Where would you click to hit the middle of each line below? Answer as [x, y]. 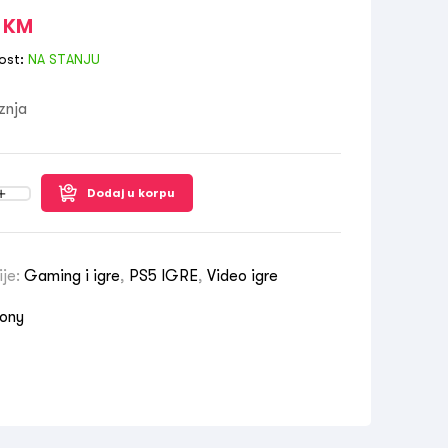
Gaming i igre [72, 276]
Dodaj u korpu [131, 193]
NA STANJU [62, 59]
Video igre [242, 276]
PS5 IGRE [163, 276]
